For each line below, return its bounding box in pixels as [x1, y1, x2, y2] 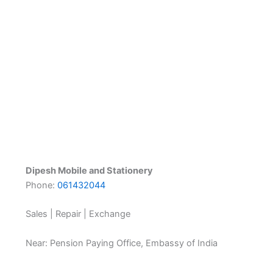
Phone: [25, 179, 57, 191]
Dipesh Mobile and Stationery [25, 165, 153, 176]
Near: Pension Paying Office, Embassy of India [25, 237, 218, 249]
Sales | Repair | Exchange [25, 208, 130, 220]
